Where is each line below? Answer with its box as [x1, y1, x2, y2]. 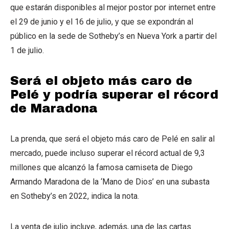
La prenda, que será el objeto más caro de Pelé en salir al [10, 133, 215, 144]
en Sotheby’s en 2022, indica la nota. [10, 191, 139, 201]
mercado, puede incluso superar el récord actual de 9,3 [10, 148, 205, 158]
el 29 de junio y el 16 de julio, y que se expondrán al [10, 16, 193, 27]
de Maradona [10, 101, 98, 115]
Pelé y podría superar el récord [10, 87, 218, 101]
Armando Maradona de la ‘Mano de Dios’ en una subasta [10, 176, 210, 187]
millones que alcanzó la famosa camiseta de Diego [10, 162, 193, 172]
